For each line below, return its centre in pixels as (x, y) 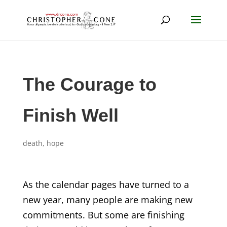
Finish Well (70, 115)
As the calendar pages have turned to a (106, 184)
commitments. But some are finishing (103, 215)
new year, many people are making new (107, 200)
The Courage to (89, 84)
